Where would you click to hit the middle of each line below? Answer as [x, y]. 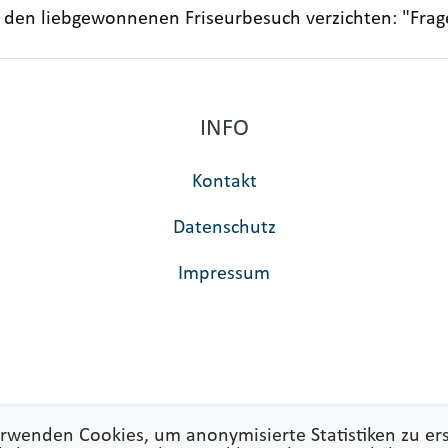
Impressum [224, 274]
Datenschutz [224, 228]
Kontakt [224, 182]
